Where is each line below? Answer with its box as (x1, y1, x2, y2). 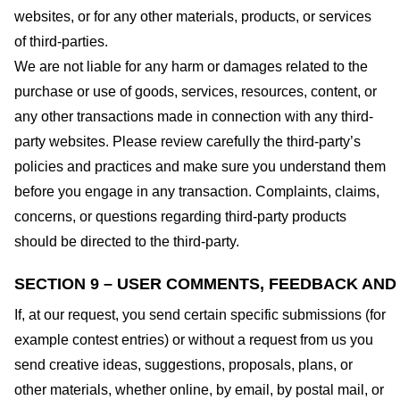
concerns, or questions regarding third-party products (14, 209, 346, 225)
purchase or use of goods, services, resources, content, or (14, 84, 377, 100)
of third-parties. (14, 34, 108, 50)
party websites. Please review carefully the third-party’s (14, 134, 361, 150)
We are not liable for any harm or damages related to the (14, 59, 368, 75)
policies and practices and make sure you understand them (14, 159, 386, 175)
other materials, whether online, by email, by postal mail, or (14, 381, 384, 397)
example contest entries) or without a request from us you (14, 331, 373, 347)
